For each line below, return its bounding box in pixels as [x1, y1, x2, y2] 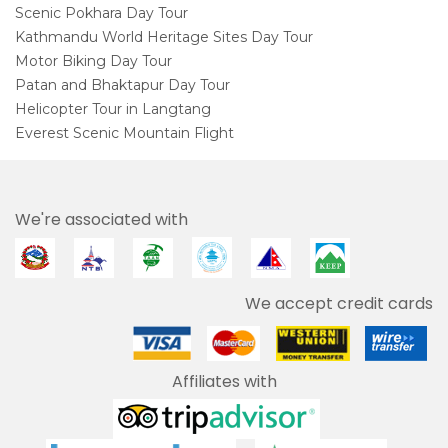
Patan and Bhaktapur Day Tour [15, 76, 230, 95]
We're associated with [15, 208, 188, 232]
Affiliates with [171, 370, 277, 394]
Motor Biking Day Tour [15, 52, 172, 71]
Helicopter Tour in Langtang [15, 100, 211, 119]
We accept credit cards [245, 292, 433, 316]
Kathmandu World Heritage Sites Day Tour [15, 28, 313, 47]
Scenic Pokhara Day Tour [15, 4, 188, 23]
